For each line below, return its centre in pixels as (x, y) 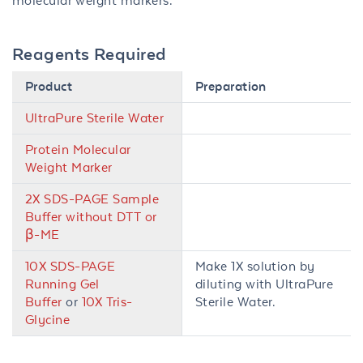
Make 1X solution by (255, 266)
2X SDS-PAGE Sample (92, 199)
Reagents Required (90, 53)
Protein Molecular (78, 149)
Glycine (48, 320)
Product (49, 86)
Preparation (231, 86)
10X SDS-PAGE (70, 266)
